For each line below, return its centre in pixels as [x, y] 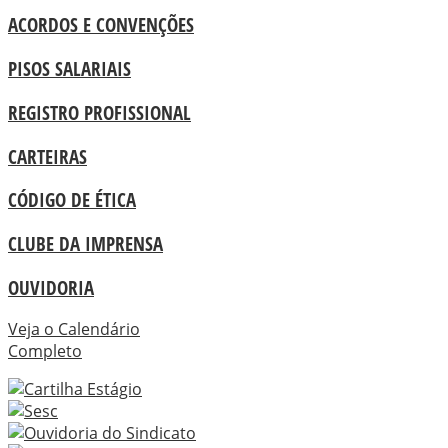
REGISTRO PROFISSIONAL [99, 112]
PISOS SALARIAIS [69, 69]
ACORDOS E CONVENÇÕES [101, 25]
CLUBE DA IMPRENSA [85, 244]
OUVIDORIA [51, 287]
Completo [45, 351]
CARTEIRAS [47, 156]
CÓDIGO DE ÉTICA [72, 200]
